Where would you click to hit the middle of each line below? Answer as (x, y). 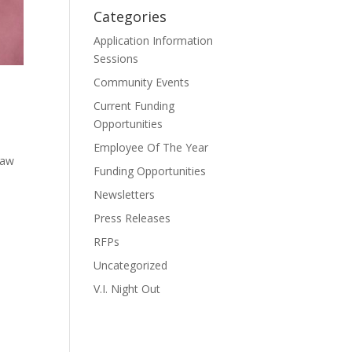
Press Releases (132, 218)
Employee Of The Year (151, 148)
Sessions (116, 59)
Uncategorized (131, 266)
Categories (130, 17)
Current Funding (134, 106)
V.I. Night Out (127, 289)
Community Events (142, 82)
